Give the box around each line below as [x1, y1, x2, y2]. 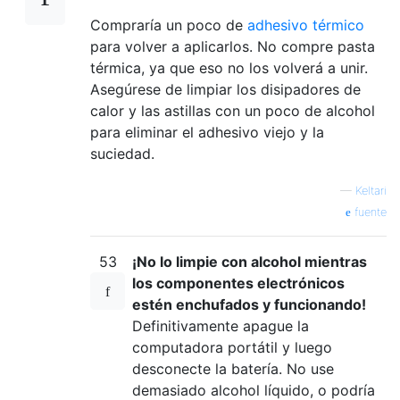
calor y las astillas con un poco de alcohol [90, 102, 375, 120]
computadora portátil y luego [132, 338, 332, 356]
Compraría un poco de [90, 16, 247, 34]
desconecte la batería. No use [132, 360, 334, 378]
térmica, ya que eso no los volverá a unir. [90, 59, 368, 77]
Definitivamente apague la [132, 317, 309, 335]
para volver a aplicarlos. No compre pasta [90, 37, 375, 55]
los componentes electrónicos [132, 274, 345, 292]
